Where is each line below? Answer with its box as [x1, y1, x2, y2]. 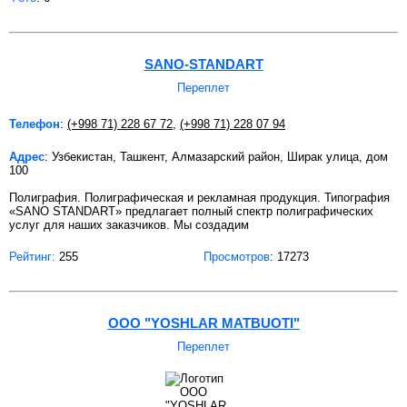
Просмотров [203, 249, 270, 263]
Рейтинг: [9, 249, 55, 263]
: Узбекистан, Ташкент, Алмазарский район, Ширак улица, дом [45, 149, 388, 164]
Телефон [9, 116, 60, 131]
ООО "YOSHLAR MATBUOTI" [107, 314, 300, 331]
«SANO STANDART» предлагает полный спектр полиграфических [9, 203, 373, 218]
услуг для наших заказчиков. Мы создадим [9, 217, 249, 232]
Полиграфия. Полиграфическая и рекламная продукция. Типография [9, 190, 390, 204]
